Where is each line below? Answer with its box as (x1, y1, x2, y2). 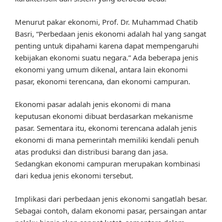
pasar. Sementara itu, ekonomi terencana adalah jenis (15, 123, 197, 133)
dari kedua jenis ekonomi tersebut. (15, 170, 133, 181)
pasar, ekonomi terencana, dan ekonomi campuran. (15, 76, 190, 86)
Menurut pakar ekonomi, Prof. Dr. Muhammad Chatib (15, 16, 198, 27)
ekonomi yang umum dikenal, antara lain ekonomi (15, 64, 188, 74)
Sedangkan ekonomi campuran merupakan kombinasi (15, 159, 200, 169)
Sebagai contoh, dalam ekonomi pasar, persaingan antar (15, 205, 207, 216)
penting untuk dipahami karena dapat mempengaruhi (15, 40, 199, 51)
